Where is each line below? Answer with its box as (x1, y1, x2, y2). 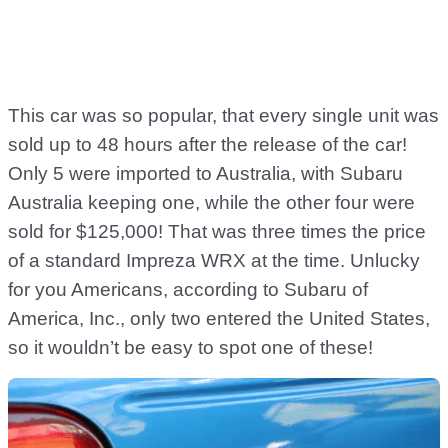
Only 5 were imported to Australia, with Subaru (8, 163, 403, 184)
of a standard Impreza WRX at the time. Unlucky (8, 250, 420, 271)
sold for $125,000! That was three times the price (8, 221, 426, 242)
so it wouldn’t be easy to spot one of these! (8, 337, 373, 358)
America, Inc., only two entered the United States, (8, 308, 430, 329)
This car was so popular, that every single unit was (8, 105, 439, 126)
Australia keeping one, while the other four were (8, 192, 415, 213)
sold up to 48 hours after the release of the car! (8, 134, 407, 155)
